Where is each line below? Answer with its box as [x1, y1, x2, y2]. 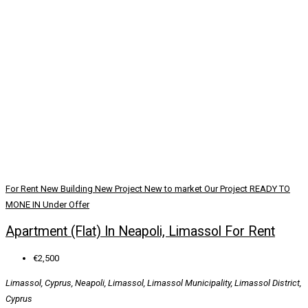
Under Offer [43, 199, 89, 210]
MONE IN [5, 199, 43, 210]
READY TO [250, 183, 290, 194]
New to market [144, 183, 204, 194]
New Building [41, 183, 95, 194]
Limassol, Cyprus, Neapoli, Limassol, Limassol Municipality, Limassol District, [5, 278, 301, 289]
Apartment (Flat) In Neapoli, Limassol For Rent [5, 223, 275, 239]
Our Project [204, 183, 250, 194]
